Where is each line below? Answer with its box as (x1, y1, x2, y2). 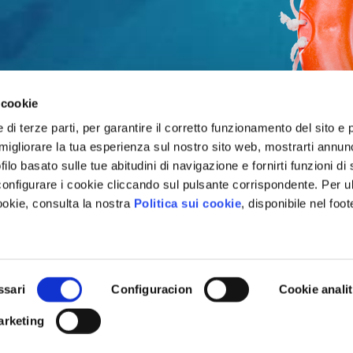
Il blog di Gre (253, 332, 328, 347)
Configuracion (111, 282, 193, 296)
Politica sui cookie (133, 196, 242, 210)
